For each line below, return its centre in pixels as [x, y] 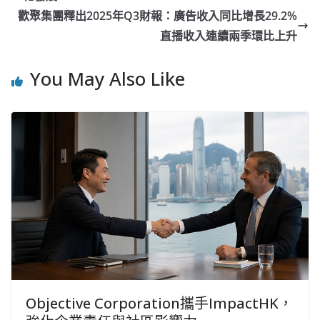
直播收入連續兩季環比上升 [229, 36]
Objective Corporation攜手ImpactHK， [159, 303]
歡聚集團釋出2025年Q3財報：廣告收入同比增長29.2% [157, 16]
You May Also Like [107, 79]
